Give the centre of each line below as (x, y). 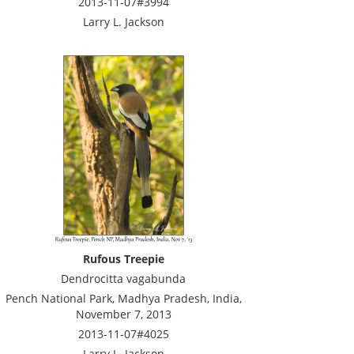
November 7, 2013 (123, 314)
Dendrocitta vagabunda (123, 279)
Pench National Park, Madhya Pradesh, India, (123, 298)
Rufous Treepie (123, 259)
